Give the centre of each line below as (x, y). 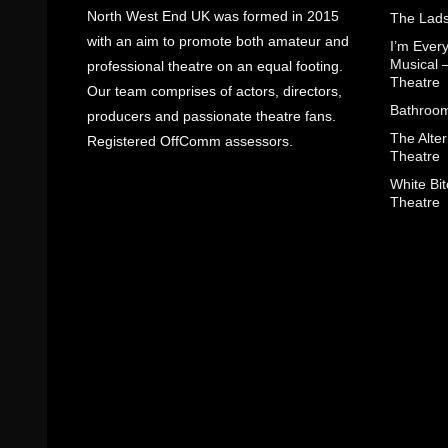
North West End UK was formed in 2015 (213, 15)
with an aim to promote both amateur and (218, 40)
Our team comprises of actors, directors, (214, 90)
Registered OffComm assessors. (190, 140)
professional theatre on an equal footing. (215, 65)
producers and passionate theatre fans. (211, 115)
